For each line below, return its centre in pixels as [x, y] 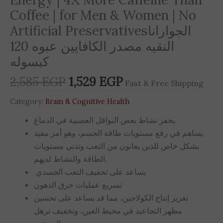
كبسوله [29, 61]
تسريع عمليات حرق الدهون [78, 185]
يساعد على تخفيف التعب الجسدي [91, 172]
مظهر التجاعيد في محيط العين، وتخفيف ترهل [108, 211]
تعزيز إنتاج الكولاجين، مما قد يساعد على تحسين [111, 198]
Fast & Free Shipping [164, 83]
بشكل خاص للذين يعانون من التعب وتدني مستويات [116, 146]
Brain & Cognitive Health [87, 101]
